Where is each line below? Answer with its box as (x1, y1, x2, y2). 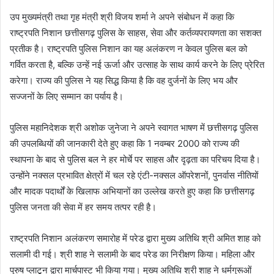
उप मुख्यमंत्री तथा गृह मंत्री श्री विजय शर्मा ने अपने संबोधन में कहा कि (10, 10, 234, 23)
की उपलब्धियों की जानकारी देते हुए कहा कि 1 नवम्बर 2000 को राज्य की (10, 137, 239, 149)
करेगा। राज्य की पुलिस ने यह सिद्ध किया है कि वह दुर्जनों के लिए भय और (10, 74, 238, 86)
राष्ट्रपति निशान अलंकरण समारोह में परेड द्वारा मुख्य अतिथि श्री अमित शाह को (10, 232, 261, 244)
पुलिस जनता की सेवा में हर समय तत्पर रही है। (10, 201, 157, 213)
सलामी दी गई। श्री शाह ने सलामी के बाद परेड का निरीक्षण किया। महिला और (10, 248, 255, 260)
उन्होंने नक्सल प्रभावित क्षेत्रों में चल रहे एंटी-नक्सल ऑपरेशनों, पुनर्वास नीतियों (10, 169, 258, 181)
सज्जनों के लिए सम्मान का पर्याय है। (10, 90, 124, 102)
